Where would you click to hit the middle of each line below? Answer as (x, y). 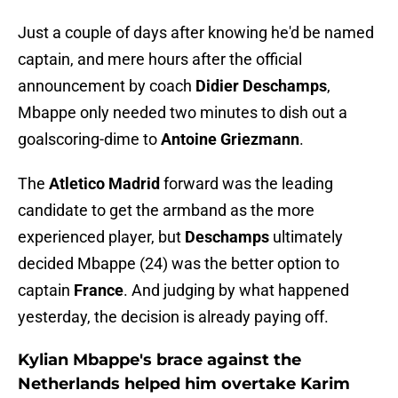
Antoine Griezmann (230, 139)
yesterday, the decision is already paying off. (173, 317)
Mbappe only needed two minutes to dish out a (183, 113)
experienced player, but (101, 237)
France (99, 291)
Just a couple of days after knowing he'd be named (196, 33)
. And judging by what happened (236, 291)
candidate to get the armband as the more (166, 211)
